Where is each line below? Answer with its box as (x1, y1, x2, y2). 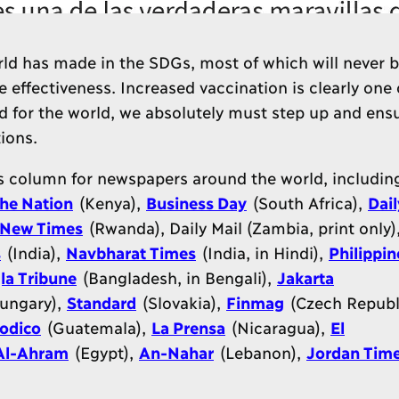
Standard (67, 292, 136, 312)
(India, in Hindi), (196, 242, 329, 262)
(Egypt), (69, 342, 139, 362)
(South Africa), (247, 192, 368, 212)
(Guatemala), (41, 317, 151, 337)
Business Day (146, 192, 247, 212)
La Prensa (151, 317, 225, 337)
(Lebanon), (214, 342, 306, 362)
